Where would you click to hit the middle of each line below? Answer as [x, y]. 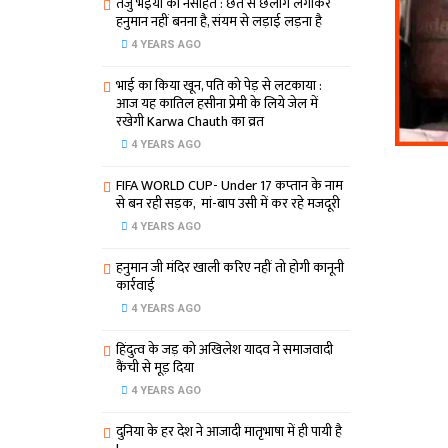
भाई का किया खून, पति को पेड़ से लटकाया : [219, 86]
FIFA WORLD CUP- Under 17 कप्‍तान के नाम [229, 186]
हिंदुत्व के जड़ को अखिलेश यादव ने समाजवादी [224, 350]
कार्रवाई [135, 286]
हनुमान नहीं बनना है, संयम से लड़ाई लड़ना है [219, 22]
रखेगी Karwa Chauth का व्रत [190, 122]
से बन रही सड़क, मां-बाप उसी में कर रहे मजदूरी [228, 204]
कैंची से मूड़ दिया [155, 368]
